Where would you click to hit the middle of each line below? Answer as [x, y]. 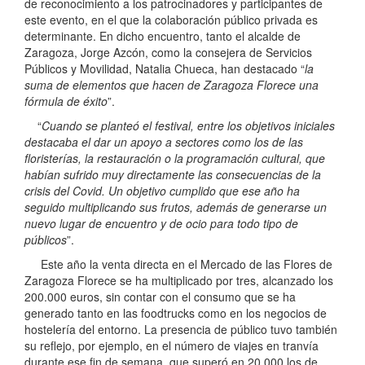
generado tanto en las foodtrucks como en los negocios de [176, 313]
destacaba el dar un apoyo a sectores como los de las [164, 142]
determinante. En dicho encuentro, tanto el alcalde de [163, 36]
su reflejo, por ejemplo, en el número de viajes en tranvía [172, 346]
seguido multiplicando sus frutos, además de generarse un [176, 207]
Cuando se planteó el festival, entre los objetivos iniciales [188, 126]
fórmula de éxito [66, 101]
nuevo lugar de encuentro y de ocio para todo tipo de [161, 224]
